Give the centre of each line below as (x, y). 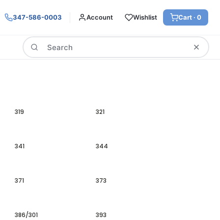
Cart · (188, 17)
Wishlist (145, 17)
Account (100, 17)
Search (34, 41)
